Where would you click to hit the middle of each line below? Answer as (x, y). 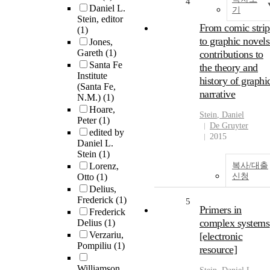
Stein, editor (100, 19)
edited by (107, 133)
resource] (218, 250)
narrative (218, 94)
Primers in (221, 210)
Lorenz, (104, 166)
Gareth (91, 53)
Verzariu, (106, 235)
